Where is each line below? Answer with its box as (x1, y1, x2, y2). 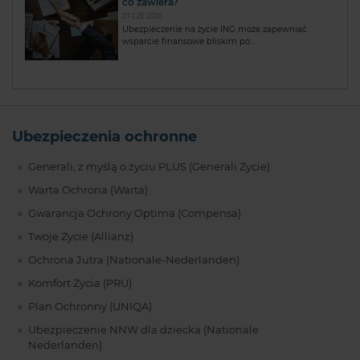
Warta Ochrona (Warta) (27, 183, 148, 196)
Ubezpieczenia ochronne (12, 127, 197, 145)
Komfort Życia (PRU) (27, 276, 132, 289)
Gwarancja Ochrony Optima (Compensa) (27, 207, 241, 219)
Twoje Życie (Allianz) (27, 230, 133, 243)
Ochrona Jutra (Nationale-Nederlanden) (27, 253, 239, 266)
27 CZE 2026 (121, 11, 162, 20)
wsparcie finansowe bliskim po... (121, 35, 255, 47)
